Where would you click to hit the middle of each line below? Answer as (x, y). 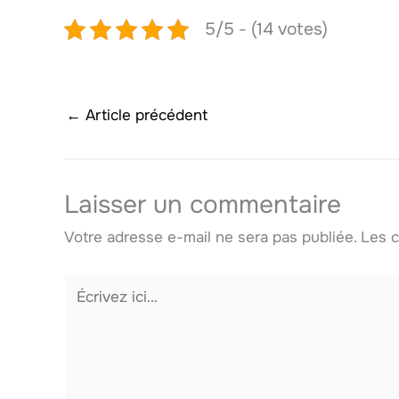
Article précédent (144, 115)
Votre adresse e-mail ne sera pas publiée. (210, 237)
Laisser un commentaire (203, 204)
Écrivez (89, 284)
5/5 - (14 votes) (266, 28)
